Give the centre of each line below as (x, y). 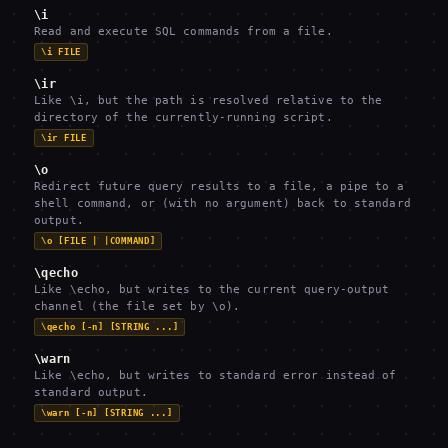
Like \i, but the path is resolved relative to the (208, 100)
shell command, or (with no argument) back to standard (222, 203)
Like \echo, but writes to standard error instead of (215, 375)
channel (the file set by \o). (137, 306)
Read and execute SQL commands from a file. (183, 31)
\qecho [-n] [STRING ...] (110, 327)
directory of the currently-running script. (183, 117)
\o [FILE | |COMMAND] (98, 241)
